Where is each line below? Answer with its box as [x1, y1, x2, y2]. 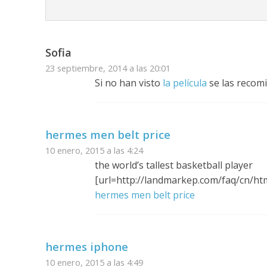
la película [162, 76, 207, 90]
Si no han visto [94, 76, 163, 90]
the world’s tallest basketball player [94, 159, 253, 172]
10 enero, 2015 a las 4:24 [45, 144, 143, 157]
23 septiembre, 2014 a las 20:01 [45, 62, 170, 74]
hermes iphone [45, 239, 128, 254]
